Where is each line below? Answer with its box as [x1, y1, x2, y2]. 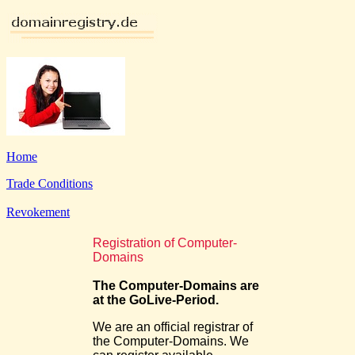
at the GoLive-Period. [93, 293, 219, 307]
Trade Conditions [6, 177, 93, 190]
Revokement [6, 205, 70, 219]
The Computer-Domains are [93, 279, 259, 292]
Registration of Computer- [93, 236, 237, 250]
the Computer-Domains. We [93, 334, 249, 348]
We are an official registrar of [93, 320, 253, 334]
